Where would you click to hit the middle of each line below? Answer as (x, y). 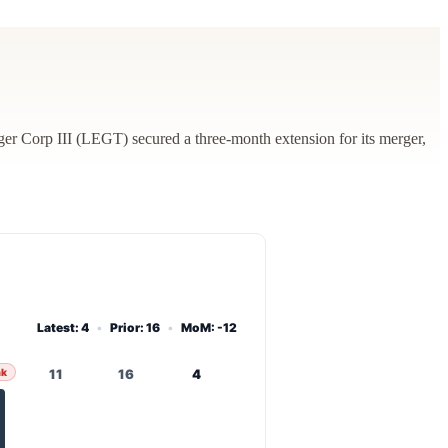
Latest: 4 (63, 327)
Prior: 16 (135, 327)
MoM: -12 (209, 327)
